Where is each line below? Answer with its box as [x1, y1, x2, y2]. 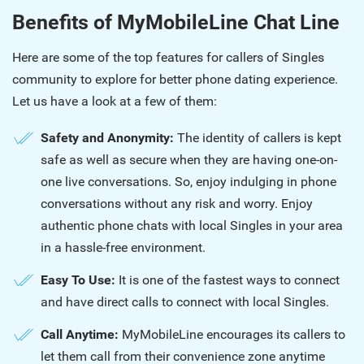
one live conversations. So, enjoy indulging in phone [41, 174, 336, 189]
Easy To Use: [41, 272, 119, 288]
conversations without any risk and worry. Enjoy [41, 196, 313, 211]
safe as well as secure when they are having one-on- [41, 152, 337, 167]
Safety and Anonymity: [41, 130, 177, 145]
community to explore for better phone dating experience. [12, 71, 338, 87]
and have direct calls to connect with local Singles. [41, 294, 329, 310]
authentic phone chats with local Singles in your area [41, 218, 343, 233]
